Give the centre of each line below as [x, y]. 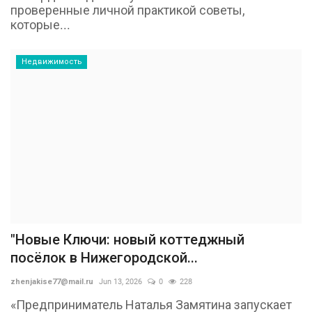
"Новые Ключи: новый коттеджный [127, 239]
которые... [40, 25]
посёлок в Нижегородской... [104, 257]
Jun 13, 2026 [120, 281]
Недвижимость [52, 62]
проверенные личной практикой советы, [128, 10]
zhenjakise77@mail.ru [52, 281]
